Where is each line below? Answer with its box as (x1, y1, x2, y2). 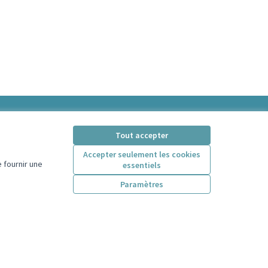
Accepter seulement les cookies (83, 149, 200, 160)
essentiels (122, 160, 161, 170)
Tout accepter (115, 130, 168, 141)
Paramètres (120, 179, 163, 190)
